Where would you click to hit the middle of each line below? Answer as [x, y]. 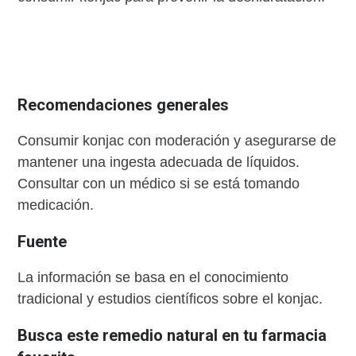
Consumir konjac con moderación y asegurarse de [177, 141]
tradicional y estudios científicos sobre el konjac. [170, 299]
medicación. [56, 205]
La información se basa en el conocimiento [153, 278]
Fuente [43, 242]
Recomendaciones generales [124, 105]
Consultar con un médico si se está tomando [159, 184]
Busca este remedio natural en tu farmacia [172, 336]
